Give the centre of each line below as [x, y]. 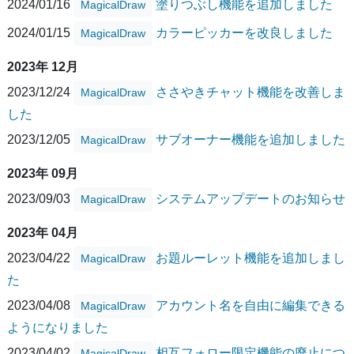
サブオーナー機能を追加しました [250, 139]
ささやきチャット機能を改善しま [250, 92]
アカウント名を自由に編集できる [250, 305]
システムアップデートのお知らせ [250, 198]
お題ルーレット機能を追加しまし [250, 258]
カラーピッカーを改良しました [244, 32]
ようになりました [58, 327]
